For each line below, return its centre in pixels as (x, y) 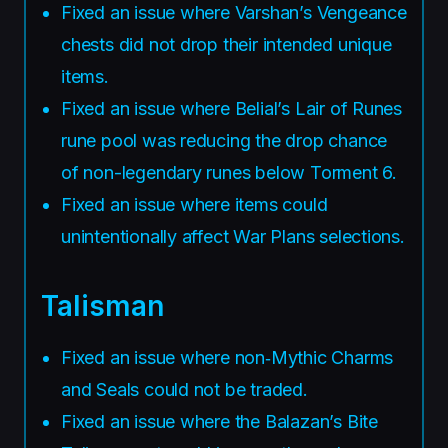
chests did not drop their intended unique (226, 44)
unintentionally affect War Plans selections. (233, 236)
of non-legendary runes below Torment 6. (229, 172)
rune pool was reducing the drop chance (224, 140)
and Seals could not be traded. (184, 389)
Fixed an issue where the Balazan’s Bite (219, 421)
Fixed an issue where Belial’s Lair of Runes (232, 108)
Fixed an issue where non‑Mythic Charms (227, 357)
